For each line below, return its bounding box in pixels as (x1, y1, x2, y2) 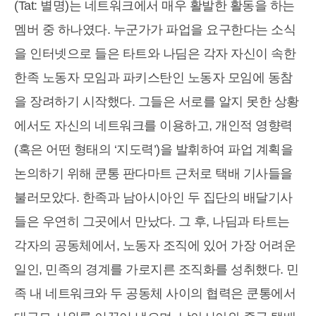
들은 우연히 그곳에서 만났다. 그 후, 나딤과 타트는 (14, 214, 290, 229)
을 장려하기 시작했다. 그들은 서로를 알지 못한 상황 (14, 95, 299, 109)
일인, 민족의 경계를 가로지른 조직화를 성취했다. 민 (14, 262, 299, 277)
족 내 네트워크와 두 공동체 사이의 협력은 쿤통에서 (14, 286, 296, 301)
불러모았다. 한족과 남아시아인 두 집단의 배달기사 (14, 190, 293, 205)
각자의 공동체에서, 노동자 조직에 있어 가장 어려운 (14, 238, 296, 253)
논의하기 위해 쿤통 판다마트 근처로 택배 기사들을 (14, 166, 293, 181)
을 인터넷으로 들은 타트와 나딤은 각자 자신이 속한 (14, 47, 296, 61)
